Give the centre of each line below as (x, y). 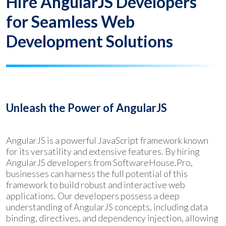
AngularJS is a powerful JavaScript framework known (107, 140)
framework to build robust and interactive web (96, 184)
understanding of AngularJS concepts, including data (107, 207)
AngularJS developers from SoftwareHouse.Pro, (99, 162)
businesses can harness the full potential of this (97, 173)
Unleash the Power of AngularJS (87, 107)
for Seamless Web (70, 21)
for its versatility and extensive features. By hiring (103, 151)
